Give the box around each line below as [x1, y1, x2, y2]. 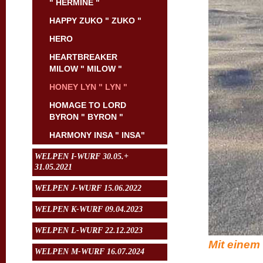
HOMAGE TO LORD [49, 100, 126, 110]
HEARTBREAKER [49, 52, 117, 62]
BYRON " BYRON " [49, 112, 123, 122]
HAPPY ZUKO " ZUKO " [49, 16, 141, 25]
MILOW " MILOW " [49, 64, 122, 73]
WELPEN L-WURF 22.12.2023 [35, 226, 143, 235]
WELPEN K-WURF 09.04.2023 [35, 205, 143, 214]
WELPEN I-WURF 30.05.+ [35, 152, 129, 161]
